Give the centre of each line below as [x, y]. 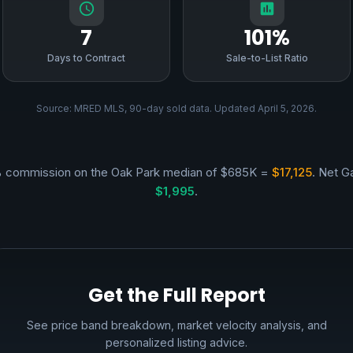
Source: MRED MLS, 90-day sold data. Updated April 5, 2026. [176, 108]
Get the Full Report [176, 295]
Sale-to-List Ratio [267, 58]
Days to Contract [86, 58]
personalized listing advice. [176, 342]
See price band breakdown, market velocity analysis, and [176, 325]
